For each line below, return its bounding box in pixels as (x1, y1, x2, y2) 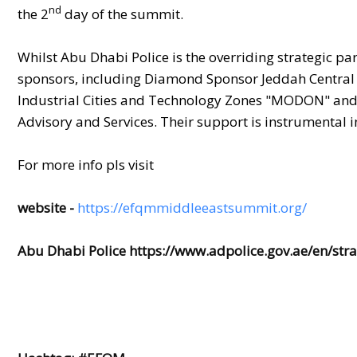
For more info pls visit (18, 155, 154, 174)
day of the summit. (61, 4, 183, 23)
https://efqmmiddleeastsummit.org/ (77, 198, 307, 217)
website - (18, 198, 77, 217)
